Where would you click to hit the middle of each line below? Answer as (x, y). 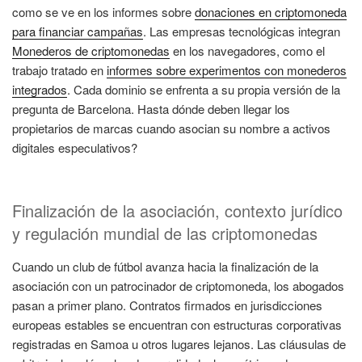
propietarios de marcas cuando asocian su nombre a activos (171, 128)
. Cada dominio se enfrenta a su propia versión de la (204, 89)
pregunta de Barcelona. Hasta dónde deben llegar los (151, 108)
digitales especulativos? (75, 147)
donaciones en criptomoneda (271, 11)
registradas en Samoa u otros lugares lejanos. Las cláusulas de (179, 344)
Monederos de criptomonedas (91, 50)
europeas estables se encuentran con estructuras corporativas (177, 325)
